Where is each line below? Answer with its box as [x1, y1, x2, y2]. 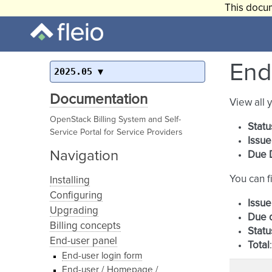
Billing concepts [50, 221, 121, 231]
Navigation [50, 149, 118, 163]
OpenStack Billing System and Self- [50, 115, 181, 124]
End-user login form [62, 251, 142, 260]
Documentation [50, 92, 148, 107]
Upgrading [50, 206, 98, 216]
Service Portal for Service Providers [50, 128, 183, 137]
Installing [50, 175, 90, 186]
